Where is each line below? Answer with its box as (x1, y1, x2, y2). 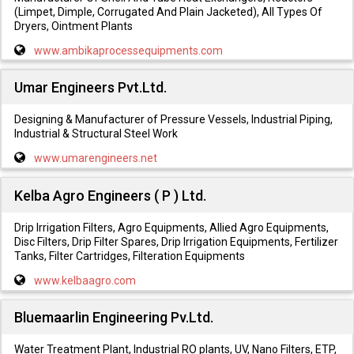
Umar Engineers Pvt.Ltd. (13, 78, 167, 96)
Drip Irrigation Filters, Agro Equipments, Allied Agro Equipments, (13, 220, 329, 234)
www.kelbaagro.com (33, 273, 136, 287)
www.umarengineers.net (33, 152, 157, 165)
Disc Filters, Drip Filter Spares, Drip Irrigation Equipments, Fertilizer (13, 235, 338, 248)
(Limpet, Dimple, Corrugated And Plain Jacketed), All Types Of (13, 5, 322, 18)
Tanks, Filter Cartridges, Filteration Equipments (13, 249, 245, 262)
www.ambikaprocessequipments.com (33, 43, 223, 57)
